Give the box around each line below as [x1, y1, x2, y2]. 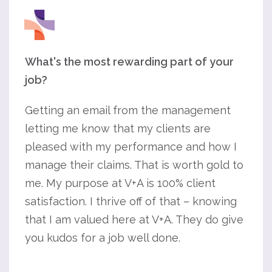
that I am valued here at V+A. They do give [25, 213, 243, 226]
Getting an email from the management [25, 104, 231, 117]
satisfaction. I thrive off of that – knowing [25, 195, 237, 208]
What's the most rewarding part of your [25, 55, 234, 68]
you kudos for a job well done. [25, 231, 180, 244]
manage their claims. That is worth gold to [25, 158, 243, 171]
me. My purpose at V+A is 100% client [25, 177, 216, 189]
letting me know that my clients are [25, 122, 211, 135]
